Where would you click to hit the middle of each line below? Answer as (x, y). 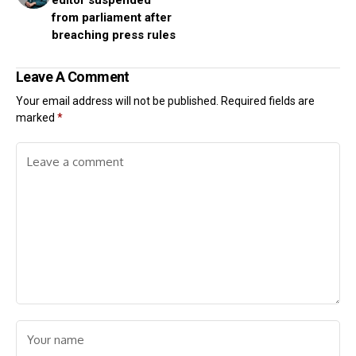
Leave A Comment (73, 77)
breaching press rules (114, 35)
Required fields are (268, 101)
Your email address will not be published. (117, 101)
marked (37, 118)
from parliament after (112, 17)
